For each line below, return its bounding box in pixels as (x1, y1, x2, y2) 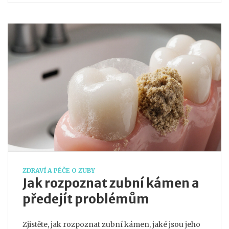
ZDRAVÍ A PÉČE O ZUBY (22, 167, 95, 174)
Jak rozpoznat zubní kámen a (22, 175, 199, 191)
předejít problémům (22, 191, 149, 207)
